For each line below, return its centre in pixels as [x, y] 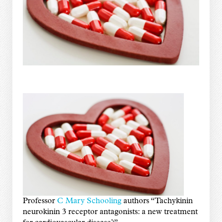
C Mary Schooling [89, 201]
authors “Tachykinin [157, 201]
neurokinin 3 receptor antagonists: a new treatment [110, 212]
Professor [40, 201]
